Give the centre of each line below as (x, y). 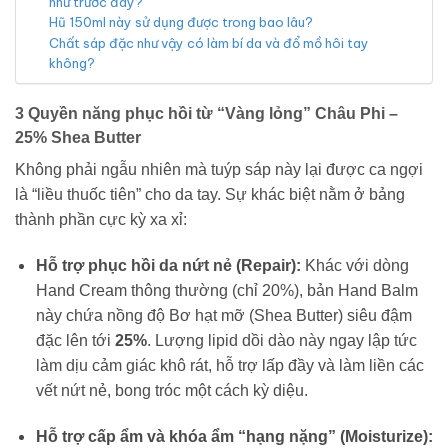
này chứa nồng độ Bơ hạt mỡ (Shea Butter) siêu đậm (223, 316)
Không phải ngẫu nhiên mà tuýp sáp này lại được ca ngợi (219, 170)
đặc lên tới (75, 341)
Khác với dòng (354, 266)
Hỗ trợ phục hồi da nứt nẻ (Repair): (168, 266)
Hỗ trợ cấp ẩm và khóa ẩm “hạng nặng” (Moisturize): (234, 437)
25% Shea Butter (78, 137)
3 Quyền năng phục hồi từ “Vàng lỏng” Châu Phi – (206, 113)
